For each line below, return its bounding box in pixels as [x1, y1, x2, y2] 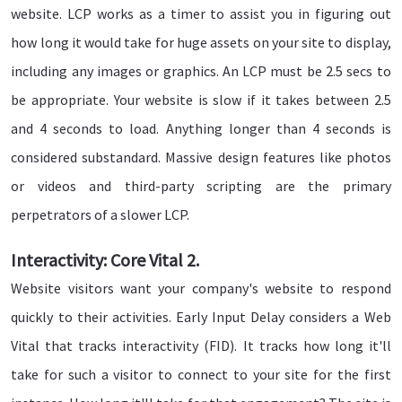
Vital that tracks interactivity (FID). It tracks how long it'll [11, 336, 391, 355]
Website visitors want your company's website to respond [11, 279, 391, 298]
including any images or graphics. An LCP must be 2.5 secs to [11, 62, 391, 81]
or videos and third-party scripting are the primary [11, 177, 391, 196]
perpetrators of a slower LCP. [11, 205, 190, 224]
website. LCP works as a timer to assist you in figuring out [11, 4, 391, 23]
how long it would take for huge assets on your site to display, [11, 33, 391, 52]
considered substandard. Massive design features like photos [11, 148, 391, 167]
